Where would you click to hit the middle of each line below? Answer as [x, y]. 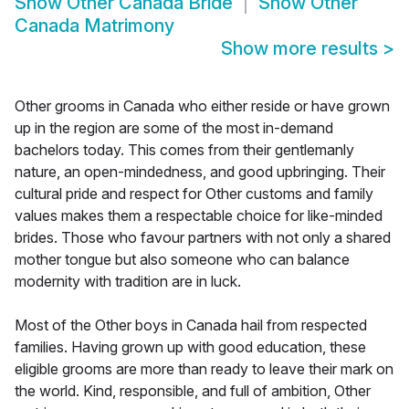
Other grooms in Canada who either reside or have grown [202, 106]
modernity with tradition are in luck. [128, 282]
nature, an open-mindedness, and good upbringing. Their [200, 172]
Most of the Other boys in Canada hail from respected [191, 325]
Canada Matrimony [94, 26]
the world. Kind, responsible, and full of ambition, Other [193, 391]
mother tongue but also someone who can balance [182, 260]
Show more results [302, 49]
